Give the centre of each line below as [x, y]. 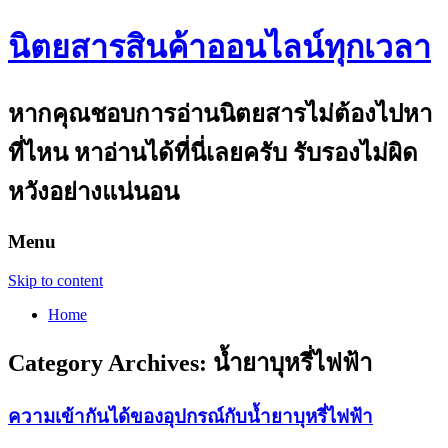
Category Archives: [110, 363]
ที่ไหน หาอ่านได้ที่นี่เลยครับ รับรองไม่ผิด [213, 152]
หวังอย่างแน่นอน [93, 191]
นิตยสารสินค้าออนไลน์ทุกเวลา [219, 47]
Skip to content [55, 280]
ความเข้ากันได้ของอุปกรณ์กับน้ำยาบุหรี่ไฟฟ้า [190, 417]
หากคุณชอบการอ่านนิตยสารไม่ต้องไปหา [220, 113]
